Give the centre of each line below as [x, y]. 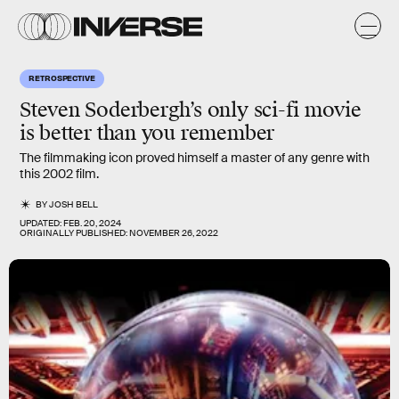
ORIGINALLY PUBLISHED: [74, 233]
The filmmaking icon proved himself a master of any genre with [195, 158]
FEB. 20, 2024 [92, 223]
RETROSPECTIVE [62, 77]
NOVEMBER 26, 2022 [174, 233]
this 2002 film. [59, 174]
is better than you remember [147, 133]
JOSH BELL [74, 204]
